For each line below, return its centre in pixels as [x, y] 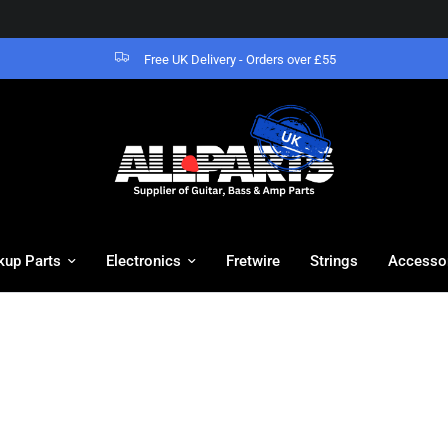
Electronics [143, 261]
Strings [334, 261]
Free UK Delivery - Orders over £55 [240, 59]
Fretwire [253, 261]
